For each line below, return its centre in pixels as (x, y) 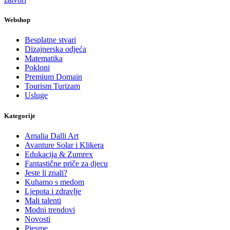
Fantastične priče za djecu (66, 163)
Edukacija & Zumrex (59, 154)
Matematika (44, 59)
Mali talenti (43, 200)
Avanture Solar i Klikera (64, 145)
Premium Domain (53, 77)
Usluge (36, 95)
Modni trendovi (50, 209)
